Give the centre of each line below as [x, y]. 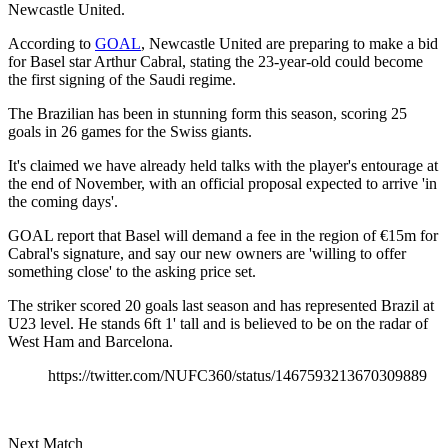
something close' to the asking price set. [132, 271]
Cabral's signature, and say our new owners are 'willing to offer [207, 253]
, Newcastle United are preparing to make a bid [289, 43]
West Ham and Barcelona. [90, 341]
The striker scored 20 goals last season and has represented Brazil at [221, 305]
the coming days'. [63, 201]
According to [51, 43]
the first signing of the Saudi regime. [122, 79]
